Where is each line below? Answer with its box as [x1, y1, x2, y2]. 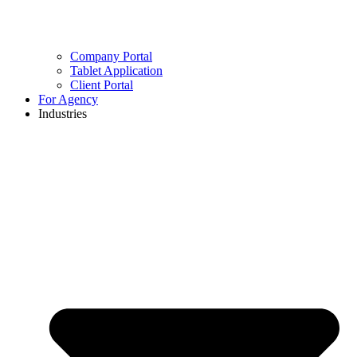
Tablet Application [70, 63, 163, 77]
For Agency [38, 92, 98, 106]
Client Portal [70, 77, 133, 92]
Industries [38, 106, 87, 120]
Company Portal [70, 49, 152, 63]
